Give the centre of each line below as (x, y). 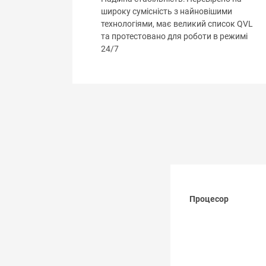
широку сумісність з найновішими (167, 12)
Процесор (209, 199)
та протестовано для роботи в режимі (174, 37)
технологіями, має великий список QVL (177, 24)
